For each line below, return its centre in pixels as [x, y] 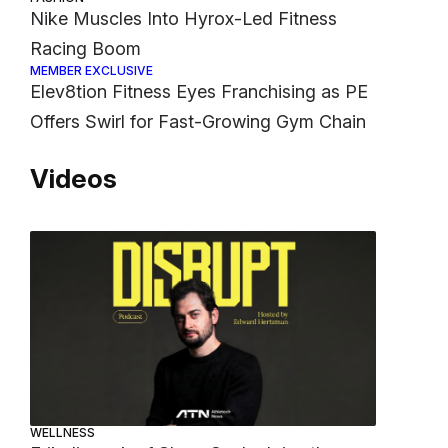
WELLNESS [63, 432]
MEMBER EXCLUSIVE [92, 71]
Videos [74, 179]
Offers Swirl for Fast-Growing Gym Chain [198, 122]
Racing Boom [86, 49]
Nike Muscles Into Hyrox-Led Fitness [184, 19]
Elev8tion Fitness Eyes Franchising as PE [199, 92]
